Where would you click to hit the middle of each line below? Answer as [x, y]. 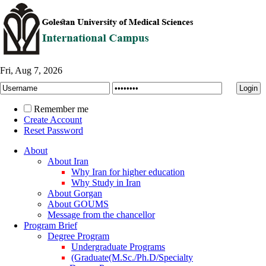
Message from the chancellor [101, 215]
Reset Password [53, 130]
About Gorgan [75, 193]
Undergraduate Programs [118, 247]
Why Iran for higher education [128, 172]
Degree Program [78, 236]
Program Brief [50, 225]
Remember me [61, 109]
